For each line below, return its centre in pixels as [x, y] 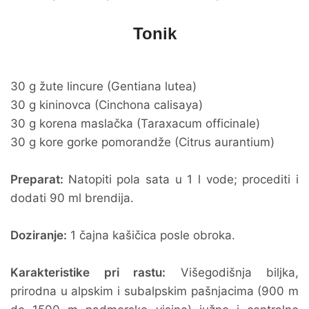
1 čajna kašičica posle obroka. [151, 235]
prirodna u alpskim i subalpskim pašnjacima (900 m [154, 291]
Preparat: [39, 179]
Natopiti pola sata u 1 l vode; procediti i [183, 179]
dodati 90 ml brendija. [72, 198]
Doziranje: [39, 235]
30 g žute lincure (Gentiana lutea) [103, 86]
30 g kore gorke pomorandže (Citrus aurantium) [142, 142]
